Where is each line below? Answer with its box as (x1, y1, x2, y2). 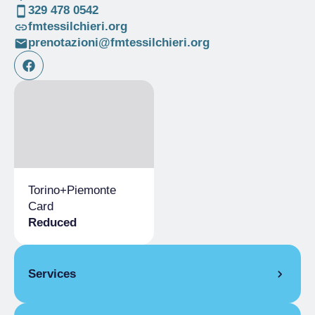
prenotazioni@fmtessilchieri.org (27, 36, 210, 49)
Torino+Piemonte (28, 184, 116, 198)
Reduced (28, 216, 77, 230)
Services (28, 267, 76, 281)
